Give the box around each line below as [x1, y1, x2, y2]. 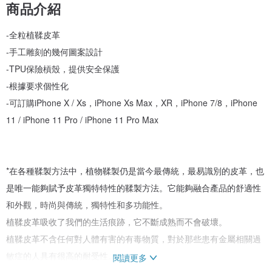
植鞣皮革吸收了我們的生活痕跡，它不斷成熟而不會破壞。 [6, 215, 227, 228]
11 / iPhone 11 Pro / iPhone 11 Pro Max [6, 113, 158, 126]
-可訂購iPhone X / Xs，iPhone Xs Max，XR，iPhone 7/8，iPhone [6, 96, 257, 109]
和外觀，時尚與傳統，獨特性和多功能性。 [6, 198, 168, 211]
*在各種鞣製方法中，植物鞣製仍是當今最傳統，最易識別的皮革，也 [6, 164, 264, 177]
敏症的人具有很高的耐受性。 [6, 249, 117, 262]
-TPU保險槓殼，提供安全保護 [6, 62, 120, 75]
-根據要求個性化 [6, 79, 69, 92]
